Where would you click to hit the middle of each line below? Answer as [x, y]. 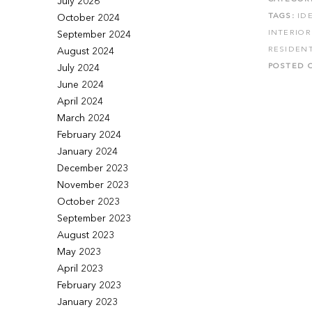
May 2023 [79, 252]
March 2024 [84, 118]
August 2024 [86, 52]
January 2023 [88, 302]
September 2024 [94, 35]
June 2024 [81, 85]
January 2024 [88, 152]
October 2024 [89, 18]
